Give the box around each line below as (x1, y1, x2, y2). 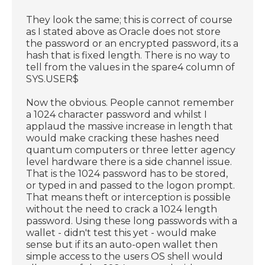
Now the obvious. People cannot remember (26, 96, 235, 108)
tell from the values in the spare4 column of (26, 61, 235, 73)
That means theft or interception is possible (26, 191, 231, 203)
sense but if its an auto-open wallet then (26, 238, 218, 250)
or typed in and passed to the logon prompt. (26, 179, 235, 191)
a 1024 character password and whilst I (26, 108, 208, 120)
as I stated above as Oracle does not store (26, 25, 221, 37)
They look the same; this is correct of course (26, 14, 233, 25)
